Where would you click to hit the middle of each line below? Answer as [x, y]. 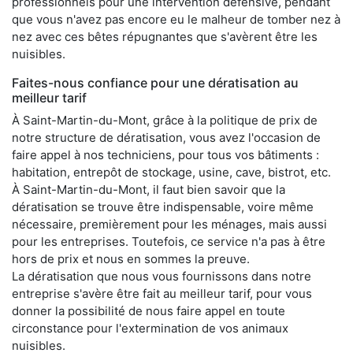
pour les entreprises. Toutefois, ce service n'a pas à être [169, 241]
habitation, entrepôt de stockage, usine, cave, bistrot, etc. [171, 172]
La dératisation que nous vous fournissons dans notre [162, 276]
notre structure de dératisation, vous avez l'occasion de [166, 137]
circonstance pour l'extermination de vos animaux [150, 328]
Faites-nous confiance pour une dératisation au [155, 82]
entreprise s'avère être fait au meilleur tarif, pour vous [162, 293]
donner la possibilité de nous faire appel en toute [149, 310]
